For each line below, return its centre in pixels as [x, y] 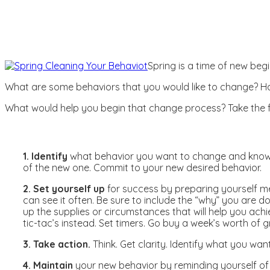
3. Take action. [57, 244]
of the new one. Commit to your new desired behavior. [142, 168]
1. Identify [45, 156]
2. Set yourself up [64, 189]
